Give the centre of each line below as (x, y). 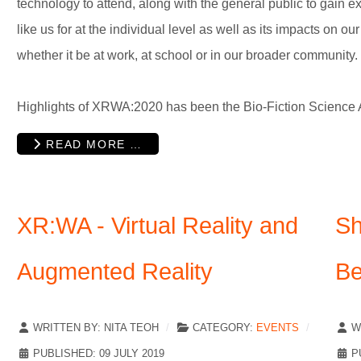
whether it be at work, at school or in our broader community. (187, 55)
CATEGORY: (223, 328)
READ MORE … (92, 144)
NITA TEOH (131, 328)
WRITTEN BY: (67, 328)
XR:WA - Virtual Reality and (158, 226)
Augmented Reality (115, 272)
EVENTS (278, 328)
